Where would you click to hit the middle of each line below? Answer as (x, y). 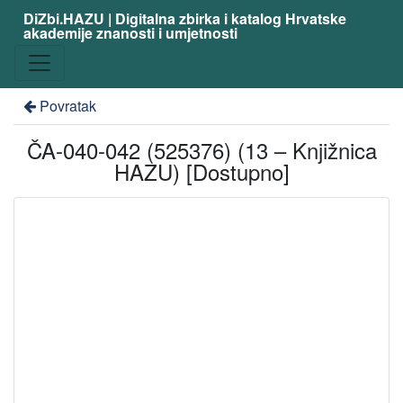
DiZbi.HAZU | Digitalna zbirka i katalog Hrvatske (184, 18)
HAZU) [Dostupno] (201, 171)
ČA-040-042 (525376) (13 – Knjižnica (201, 150)
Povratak (67, 106)
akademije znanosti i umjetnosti (130, 33)
